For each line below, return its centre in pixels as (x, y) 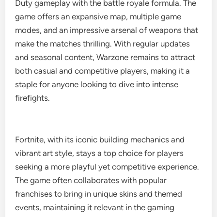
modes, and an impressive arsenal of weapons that (107, 30)
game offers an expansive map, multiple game (98, 16)
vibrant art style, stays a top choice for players (100, 153)
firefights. (33, 98)
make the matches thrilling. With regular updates (103, 44)
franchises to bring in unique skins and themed (99, 194)
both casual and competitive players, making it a (103, 71)
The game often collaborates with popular (91, 180)
